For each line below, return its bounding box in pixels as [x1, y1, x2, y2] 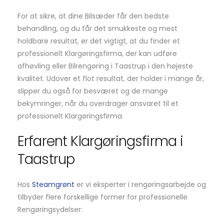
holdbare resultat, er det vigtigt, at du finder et [17, 36, 180, 46]
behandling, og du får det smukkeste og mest [17, 23, 177, 34]
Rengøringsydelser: [17, 204, 82, 215]
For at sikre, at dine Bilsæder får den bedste [17, 11, 169, 21]
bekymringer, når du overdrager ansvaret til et [17, 98, 178, 109]
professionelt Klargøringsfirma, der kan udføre [17, 48, 177, 59]
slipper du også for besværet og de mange [17, 86, 168, 96]
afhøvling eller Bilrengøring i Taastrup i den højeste [17, 61, 193, 71]
